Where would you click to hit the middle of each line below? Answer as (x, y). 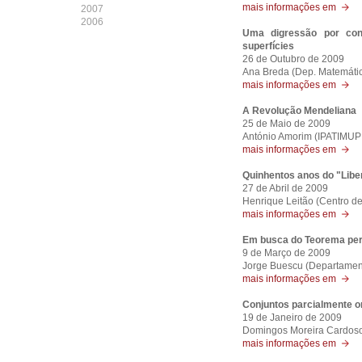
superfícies (268, 46)
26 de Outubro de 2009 (293, 59)
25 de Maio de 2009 (286, 124)
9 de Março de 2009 (286, 253)
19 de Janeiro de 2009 (292, 318)
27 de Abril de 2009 (285, 188)
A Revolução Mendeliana (299, 111)
